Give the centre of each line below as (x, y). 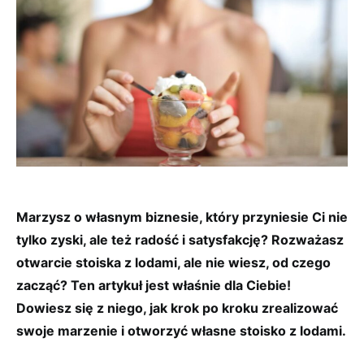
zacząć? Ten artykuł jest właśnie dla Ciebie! (154, 285)
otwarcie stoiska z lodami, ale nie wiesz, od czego (173, 262)
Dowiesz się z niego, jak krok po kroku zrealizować (177, 308)
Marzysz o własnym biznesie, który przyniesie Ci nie (182, 217)
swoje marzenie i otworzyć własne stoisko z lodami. (181, 330)
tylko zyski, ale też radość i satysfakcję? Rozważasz (180, 239)
